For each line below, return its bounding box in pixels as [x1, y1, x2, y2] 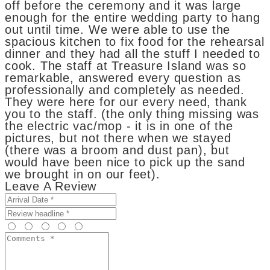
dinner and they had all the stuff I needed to [5, 46, 260, 60]
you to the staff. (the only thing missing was [5, 107, 259, 121]
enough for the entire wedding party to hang [5, 10, 260, 24]
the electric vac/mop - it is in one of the [5, 119, 233, 133]
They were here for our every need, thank [5, 95, 247, 108]
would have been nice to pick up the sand [5, 155, 245, 169]
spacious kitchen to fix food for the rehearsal [5, 34, 265, 48]
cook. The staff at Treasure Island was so [5, 58, 246, 72]
